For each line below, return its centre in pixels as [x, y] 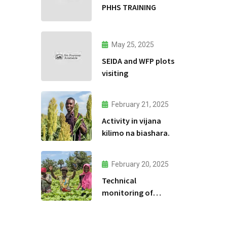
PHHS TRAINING [129, 7]
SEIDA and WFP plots [138, 61]
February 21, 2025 [140, 104]
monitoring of [127, 192]
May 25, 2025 [133, 44]
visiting [115, 73]
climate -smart [128, 204]
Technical [119, 180]
